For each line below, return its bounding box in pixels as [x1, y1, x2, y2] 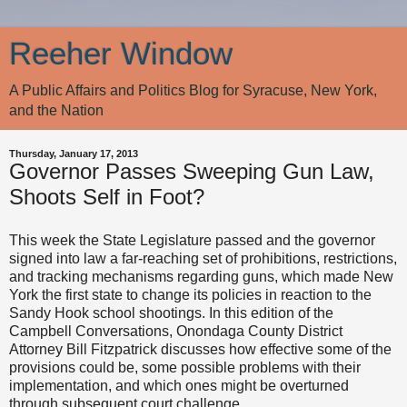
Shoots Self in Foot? [9, 184, 204, 209]
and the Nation [9, 103, 104, 118]
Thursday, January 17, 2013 [9, 148, 138, 159]
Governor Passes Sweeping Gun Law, [9, 159, 374, 184]
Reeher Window [9, 36, 233, 71]
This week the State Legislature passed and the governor [9, 232, 375, 248]
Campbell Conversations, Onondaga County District [9, 323, 342, 339]
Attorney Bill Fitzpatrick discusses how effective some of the [9, 341, 392, 357]
